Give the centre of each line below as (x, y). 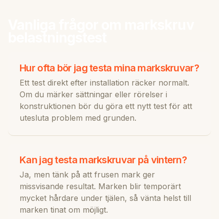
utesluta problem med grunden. (78, 118)
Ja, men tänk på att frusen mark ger (87, 174)
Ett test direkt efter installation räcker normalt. (104, 82)
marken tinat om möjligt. (64, 209)
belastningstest (57, 37)
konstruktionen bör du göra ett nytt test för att (106, 106)
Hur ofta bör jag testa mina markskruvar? (109, 68)
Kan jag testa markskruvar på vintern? (103, 160)
